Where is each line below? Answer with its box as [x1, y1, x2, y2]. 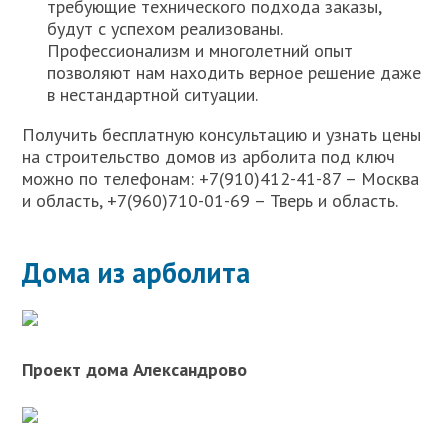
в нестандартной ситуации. [47, 83, 259, 107]
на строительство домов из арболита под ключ [22, 145, 396, 169]
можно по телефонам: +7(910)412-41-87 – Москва [22, 167, 420, 191]
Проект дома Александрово [22, 358, 248, 382]
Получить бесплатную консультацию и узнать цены [22, 123, 422, 147]
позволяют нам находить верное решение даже [47, 61, 422, 85]
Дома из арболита [22, 254, 251, 292]
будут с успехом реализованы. [47, 17, 283, 41]
